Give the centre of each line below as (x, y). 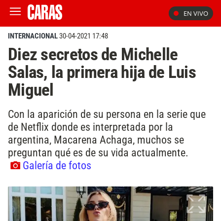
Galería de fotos (57, 165)
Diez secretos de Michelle (93, 54)
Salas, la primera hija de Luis (102, 72)
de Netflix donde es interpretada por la (91, 127)
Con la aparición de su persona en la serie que (107, 114)
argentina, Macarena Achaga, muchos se (96, 139)
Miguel (31, 90)
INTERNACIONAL (33, 36)
